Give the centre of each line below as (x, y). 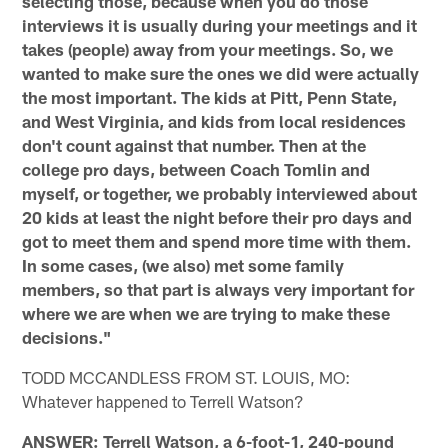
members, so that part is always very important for (218, 288)
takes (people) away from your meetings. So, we (208, 48)
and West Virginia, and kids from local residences (214, 120)
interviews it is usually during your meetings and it (220, 24)
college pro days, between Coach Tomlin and (196, 168)
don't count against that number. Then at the (194, 144)
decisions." (67, 336)
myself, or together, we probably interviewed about (220, 192)
